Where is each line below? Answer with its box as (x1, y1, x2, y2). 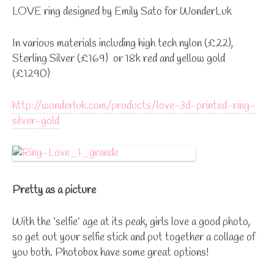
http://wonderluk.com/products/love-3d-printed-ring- (12, 98, 256, 113)
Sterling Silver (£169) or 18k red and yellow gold (12, 51, 225, 66)
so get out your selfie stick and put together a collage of (12, 229, 255, 245)
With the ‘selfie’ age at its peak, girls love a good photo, (12, 214, 250, 229)
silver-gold (12, 113, 59, 128)
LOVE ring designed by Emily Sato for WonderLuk (12, 4, 232, 19)
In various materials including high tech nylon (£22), (12, 35, 233, 51)
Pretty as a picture (12, 182, 96, 198)
